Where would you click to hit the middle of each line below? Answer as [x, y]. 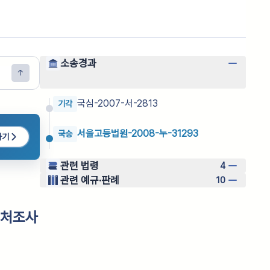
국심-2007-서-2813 [118, 103]
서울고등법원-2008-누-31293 [138, 133]
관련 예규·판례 [90, 180]
